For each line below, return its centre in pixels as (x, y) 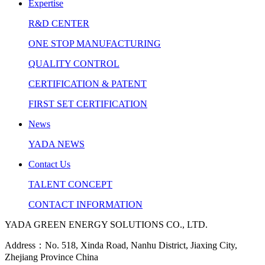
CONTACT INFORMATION (85, 204)
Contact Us (49, 164)
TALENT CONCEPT (70, 184)
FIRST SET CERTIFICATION (88, 104)
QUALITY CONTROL (74, 63)
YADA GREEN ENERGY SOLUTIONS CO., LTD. (106, 224)
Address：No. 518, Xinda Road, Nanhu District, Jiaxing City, (121, 245)
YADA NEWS (56, 144)
